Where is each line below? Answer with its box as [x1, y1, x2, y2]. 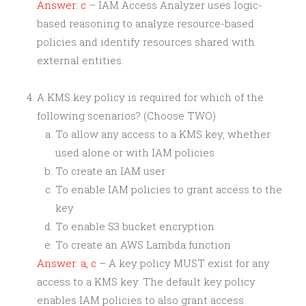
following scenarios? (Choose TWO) [37, 109, 216, 122]
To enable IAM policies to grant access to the [55, 182, 282, 196]
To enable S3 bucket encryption [55, 219, 214, 233]
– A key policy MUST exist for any [96, 256, 270, 270]
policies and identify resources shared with [37, 35, 255, 48]
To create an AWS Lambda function [55, 238, 231, 251]
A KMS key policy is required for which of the [37, 90, 264, 104]
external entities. [37, 53, 124, 67]
